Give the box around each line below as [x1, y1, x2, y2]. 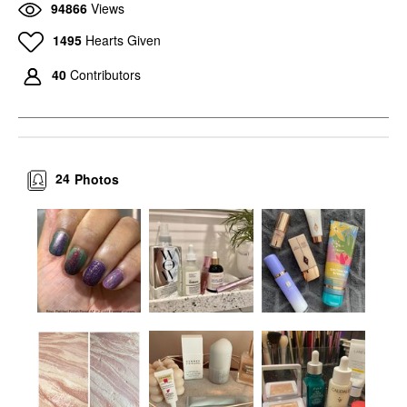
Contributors [70, 65, 141, 84]
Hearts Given [84, 31, 161, 50]
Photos [74, 169, 120, 188]
